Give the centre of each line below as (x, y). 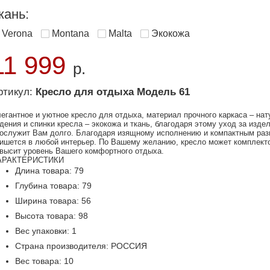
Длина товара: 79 (49, 171)
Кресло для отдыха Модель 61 (113, 92)
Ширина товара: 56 (53, 201)
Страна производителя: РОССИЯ (81, 246)
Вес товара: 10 (44, 261)
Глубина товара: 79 (53, 186)
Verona (17, 33)
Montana (71, 33)
